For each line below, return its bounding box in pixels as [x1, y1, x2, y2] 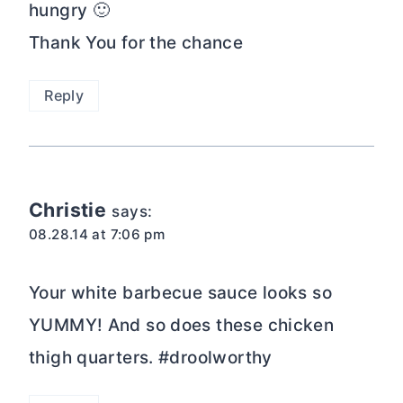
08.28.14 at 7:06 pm [29, 226, 166, 244]
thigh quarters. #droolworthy [29, 346, 273, 368]
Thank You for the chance [29, 31, 244, 53]
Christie [29, 198, 107, 222]
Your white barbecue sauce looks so [29, 282, 332, 303]
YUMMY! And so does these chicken [29, 314, 335, 336]
